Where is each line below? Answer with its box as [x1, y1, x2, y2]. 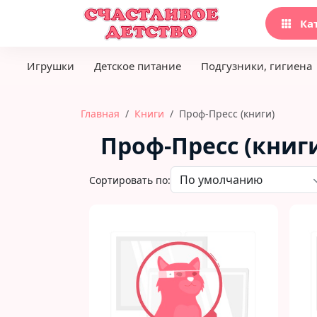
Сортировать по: [89, 173, 171, 187]
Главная [81, 107, 120, 120]
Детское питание [94, 59, 181, 73]
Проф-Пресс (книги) [179, 107, 275, 120]
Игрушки [27, 59, 74, 73]
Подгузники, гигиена [201, 59, 312, 73]
